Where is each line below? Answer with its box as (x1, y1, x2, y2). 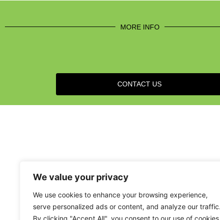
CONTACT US (117, 80, 162, 88)
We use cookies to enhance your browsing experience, (33, 191, 208, 199)
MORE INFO (120, 23, 160, 31)
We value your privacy (33, 172, 129, 182)
